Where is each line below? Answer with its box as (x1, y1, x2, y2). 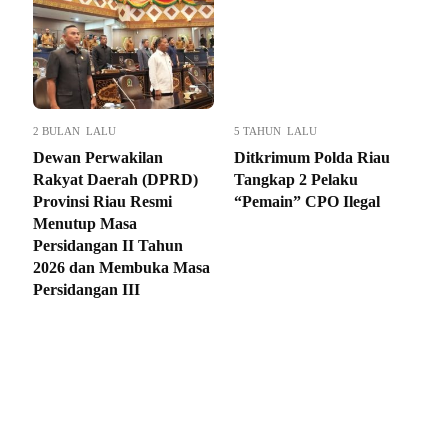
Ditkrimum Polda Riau (234, 148, 390, 166)
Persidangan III (33, 280, 140, 298)
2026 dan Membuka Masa (33, 258, 210, 276)
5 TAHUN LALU (234, 124, 317, 137)
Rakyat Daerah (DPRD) (33, 170, 198, 188)
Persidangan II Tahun (33, 236, 183, 254)
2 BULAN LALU (33, 124, 116, 137)
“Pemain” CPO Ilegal (234, 192, 380, 210)
